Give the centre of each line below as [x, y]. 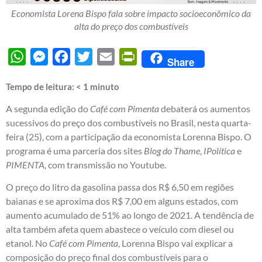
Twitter [107, 56]
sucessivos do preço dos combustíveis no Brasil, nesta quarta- [129, 122]
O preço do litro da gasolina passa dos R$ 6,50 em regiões [120, 187]
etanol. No [27, 243]
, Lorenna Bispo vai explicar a [175, 243]
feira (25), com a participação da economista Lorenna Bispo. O [129, 136]
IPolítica [219, 150]
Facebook [90, 56]
